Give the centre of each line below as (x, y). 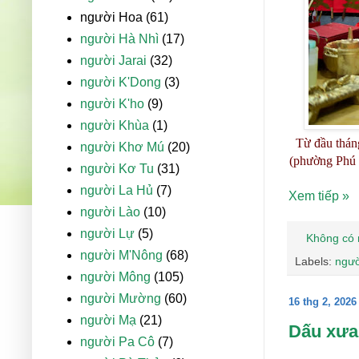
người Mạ (108, 321)
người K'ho (112, 104)
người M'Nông (121, 256)
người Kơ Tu (117, 169)
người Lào (110, 212)
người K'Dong (121, 83)
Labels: (315, 262)
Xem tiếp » (319, 196)
